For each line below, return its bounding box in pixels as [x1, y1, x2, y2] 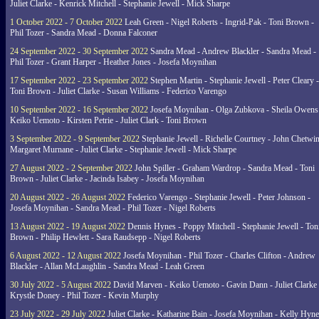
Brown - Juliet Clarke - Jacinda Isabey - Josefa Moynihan [10, 174, 204, 184]
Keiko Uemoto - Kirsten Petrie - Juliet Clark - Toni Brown [10, 115, 206, 125]
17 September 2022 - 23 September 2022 [10, 75, 148, 85]
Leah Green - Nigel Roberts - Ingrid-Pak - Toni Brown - [122, 17, 314, 27]
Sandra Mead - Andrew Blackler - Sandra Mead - [148, 46, 316, 56]
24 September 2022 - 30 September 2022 [10, 46, 148, 56]
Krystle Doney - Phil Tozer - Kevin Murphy [10, 291, 159, 300]
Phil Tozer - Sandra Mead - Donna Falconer [10, 28, 157, 38]
